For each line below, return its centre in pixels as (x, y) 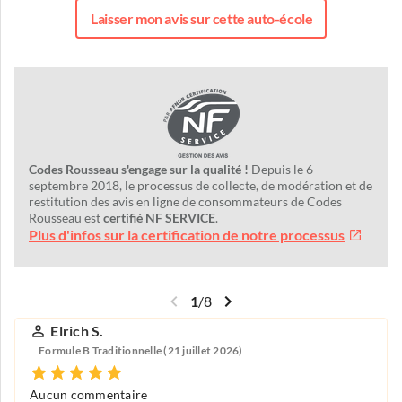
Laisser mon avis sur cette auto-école (202, 18)
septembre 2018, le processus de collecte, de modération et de (201, 186)
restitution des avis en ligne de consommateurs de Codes (185, 202)
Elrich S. (77, 332)
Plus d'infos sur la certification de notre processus (187, 236)
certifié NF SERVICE (159, 218)
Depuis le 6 (281, 170)
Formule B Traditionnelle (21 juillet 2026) (141, 350)
